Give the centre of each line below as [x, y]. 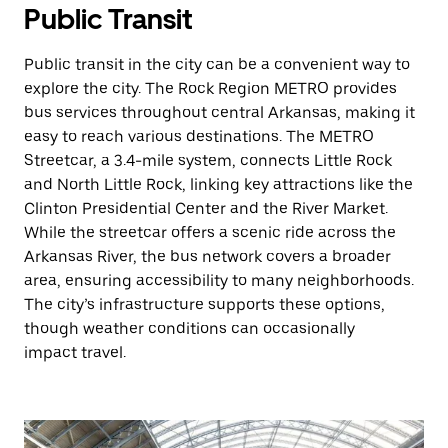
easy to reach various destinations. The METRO [199, 136]
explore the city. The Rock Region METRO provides [210, 88]
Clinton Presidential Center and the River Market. [206, 208]
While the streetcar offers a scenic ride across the [210, 232]
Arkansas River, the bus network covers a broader [207, 256]
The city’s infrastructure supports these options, [204, 304]
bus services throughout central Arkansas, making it [219, 112]
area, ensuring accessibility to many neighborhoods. [219, 280]
